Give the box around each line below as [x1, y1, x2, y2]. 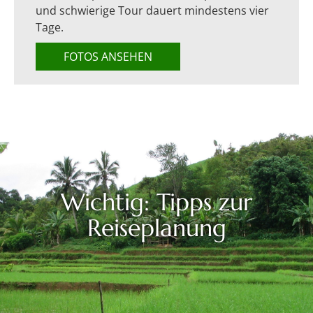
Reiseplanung [87, 212, 226, 243]
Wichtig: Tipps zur [61, 187, 252, 217]
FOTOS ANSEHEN [64, 48, 152, 64]
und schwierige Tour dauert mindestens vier [36, 2, 269, 18]
